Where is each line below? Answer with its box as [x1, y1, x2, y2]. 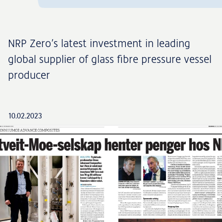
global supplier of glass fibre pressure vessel [8, 53, 212, 65]
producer [8, 69, 50, 81]
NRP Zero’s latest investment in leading [8, 37, 190, 50]
